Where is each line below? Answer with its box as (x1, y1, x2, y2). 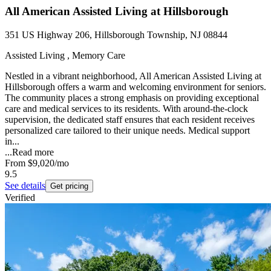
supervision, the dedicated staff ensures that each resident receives (5, 114, 255, 125)
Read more (12, 146, 54, 157)
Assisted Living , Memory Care (5, 50, 125, 60)
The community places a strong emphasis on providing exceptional (5, 92, 259, 103)
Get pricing (50, 181, 88, 191)
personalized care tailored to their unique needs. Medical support (5, 125, 250, 135)
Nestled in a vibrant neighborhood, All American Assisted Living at (5, 70, 261, 81)
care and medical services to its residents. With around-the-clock (5, 103, 248, 114)
